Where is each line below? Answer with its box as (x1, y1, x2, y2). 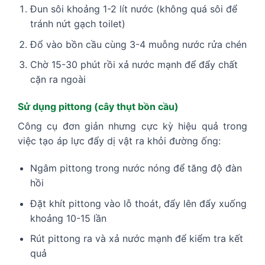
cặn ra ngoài (30, 73, 86, 86)
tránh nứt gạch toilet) (30, 18, 125, 30)
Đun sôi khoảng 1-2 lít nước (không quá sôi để (30, 3, 237, 15)
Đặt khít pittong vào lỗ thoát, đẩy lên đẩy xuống (30, 197, 247, 209)
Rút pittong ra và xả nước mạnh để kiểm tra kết (30, 232, 243, 245)
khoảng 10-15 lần (30, 212, 106, 224)
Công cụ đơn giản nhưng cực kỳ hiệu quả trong (18, 120, 247, 132)
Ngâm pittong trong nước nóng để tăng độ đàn (30, 162, 242, 174)
